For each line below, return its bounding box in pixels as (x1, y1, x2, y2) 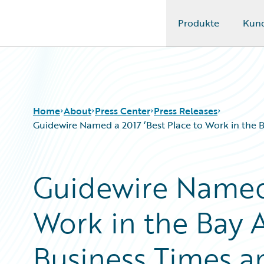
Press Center (95, 104, 150, 118)
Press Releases (154, 104, 217, 118)
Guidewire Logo (23, 23, 91, 37)
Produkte (177, 16, 219, 30)
